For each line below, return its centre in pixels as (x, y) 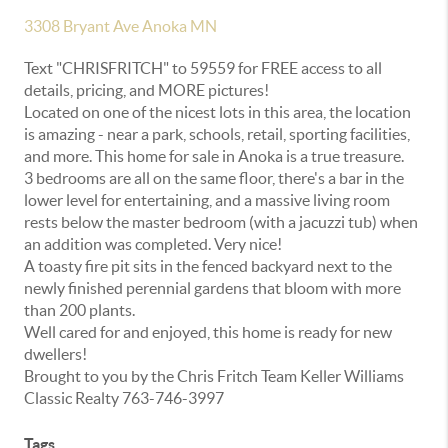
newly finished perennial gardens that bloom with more (212, 288)
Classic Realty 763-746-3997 (124, 398)
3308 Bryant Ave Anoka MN (120, 26)
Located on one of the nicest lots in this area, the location (217, 112)
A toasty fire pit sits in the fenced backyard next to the (208, 266)
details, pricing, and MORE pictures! (148, 90)
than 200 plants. (81, 310)
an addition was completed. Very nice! (154, 244)
